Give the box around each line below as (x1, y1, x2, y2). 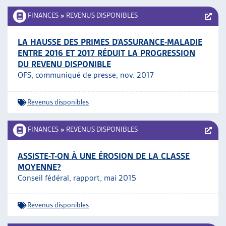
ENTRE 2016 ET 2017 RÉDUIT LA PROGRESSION (18, 48, 195, 58)
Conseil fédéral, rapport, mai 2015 (18, 173, 136, 183)
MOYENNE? (18, 162, 61, 172)
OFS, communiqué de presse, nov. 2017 (18, 70, 154, 80)
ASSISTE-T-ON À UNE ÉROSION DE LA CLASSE (18, 151, 190, 161)
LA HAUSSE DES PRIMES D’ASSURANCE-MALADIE (18, 37, 202, 47)
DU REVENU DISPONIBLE (18, 59, 111, 69)
